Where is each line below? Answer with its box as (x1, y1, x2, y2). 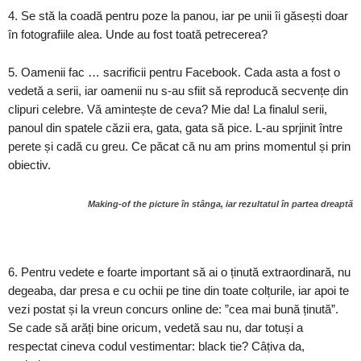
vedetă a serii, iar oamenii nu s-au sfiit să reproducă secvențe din (8, 84, 348, 98)
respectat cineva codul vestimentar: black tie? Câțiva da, (8, 339, 305, 353)
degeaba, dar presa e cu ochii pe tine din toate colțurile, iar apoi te (8, 284, 349, 297)
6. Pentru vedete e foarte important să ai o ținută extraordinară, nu (8, 265, 351, 279)
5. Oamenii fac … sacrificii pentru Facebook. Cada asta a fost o (8, 65, 340, 79)
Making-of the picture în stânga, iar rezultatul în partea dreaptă (88, 199, 353, 209)
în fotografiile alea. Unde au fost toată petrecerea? (8, 27, 268, 41)
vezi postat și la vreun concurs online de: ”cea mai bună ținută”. (8, 302, 338, 316)
